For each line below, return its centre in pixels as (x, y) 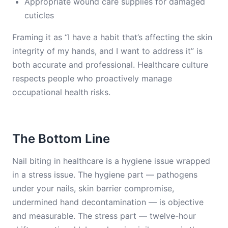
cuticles (39, 15)
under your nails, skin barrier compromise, (93, 188)
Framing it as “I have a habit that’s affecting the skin (112, 37)
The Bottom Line (61, 139)
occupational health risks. (61, 92)
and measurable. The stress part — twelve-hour (104, 216)
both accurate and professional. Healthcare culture (110, 65)
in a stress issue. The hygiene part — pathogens (105, 175)
